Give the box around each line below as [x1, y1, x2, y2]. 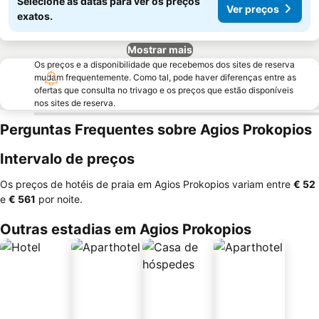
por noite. [36, 193, 83, 205]
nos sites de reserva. [34, 98, 115, 108]
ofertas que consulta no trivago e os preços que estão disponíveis [34, 85, 293, 95]
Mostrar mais [127, 43, 192, 56]
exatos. [17, 10, 53, 22]
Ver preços [226, 2, 279, 15]
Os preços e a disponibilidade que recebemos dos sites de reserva [34, 59, 295, 70]
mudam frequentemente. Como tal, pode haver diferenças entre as [34, 72, 296, 83]
